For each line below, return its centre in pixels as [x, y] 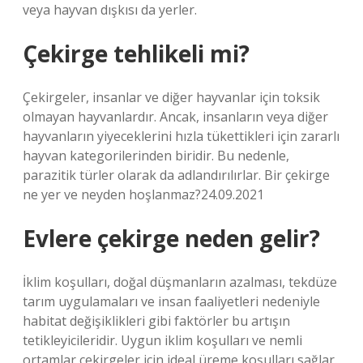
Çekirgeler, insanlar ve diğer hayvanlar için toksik [171, 97]
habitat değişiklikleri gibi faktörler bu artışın [156, 321]
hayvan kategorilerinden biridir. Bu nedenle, [156, 156]
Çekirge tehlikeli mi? [136, 53]
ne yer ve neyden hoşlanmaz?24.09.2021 [143, 194]
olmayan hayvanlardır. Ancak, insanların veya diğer [175, 117]
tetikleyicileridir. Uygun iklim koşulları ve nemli [162, 340]
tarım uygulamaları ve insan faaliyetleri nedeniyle [171, 301]
